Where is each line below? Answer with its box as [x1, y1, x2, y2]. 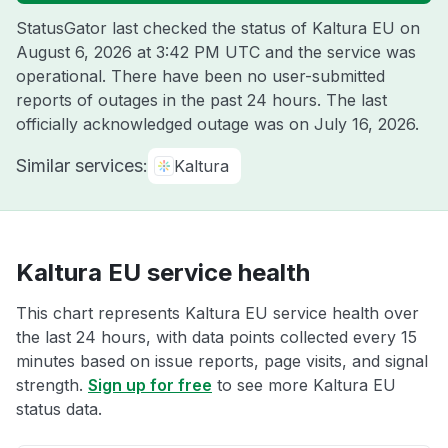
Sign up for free [88, 375, 212, 395]
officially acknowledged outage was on [16, 114, 314, 134]
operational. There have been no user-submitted [16, 66, 385, 86]
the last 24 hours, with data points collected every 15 [16, 327, 417, 347]
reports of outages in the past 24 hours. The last [16, 90, 387, 110]
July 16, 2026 [314, 114, 415, 134]
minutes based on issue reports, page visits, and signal [16, 351, 428, 371]
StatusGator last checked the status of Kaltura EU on [16, 18, 420, 38]
